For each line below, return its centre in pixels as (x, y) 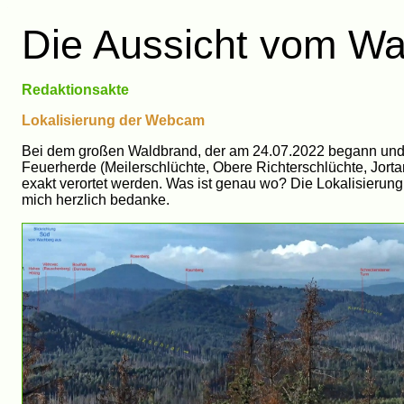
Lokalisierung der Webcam (113, 120)
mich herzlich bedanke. (96, 200)
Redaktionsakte (75, 90)
